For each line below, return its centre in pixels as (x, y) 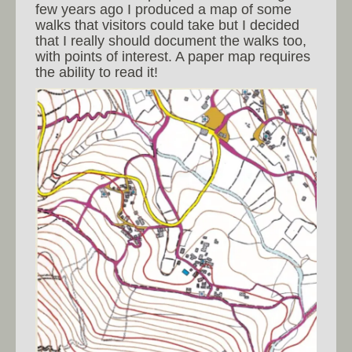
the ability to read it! (97, 72)
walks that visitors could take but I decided (167, 25)
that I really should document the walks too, (171, 40)
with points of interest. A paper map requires (173, 56)
